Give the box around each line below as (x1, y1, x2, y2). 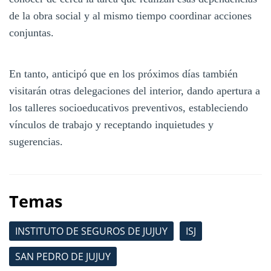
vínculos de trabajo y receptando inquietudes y (9, 118, 214, 131)
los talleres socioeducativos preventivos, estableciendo (9, 101, 248, 114)
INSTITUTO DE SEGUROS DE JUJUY (15, 224, 168, 238)
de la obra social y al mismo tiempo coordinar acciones (9, 9, 252, 22)
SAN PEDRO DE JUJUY (15, 249, 111, 263)
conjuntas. (9, 26, 54, 39)
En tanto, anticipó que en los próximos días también (9, 67, 238, 80)
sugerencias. (9, 135, 63, 148)
